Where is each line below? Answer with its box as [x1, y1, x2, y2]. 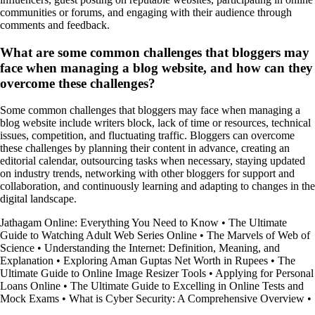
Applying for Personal [215, 267, 314, 280]
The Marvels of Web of [207, 229, 310, 242]
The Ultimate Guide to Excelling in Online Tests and [70, 280, 304, 292]
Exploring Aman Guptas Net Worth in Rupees [63, 255, 268, 267]
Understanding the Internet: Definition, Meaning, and [44, 242, 280, 255]
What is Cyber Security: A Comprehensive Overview [69, 292, 304, 305]
